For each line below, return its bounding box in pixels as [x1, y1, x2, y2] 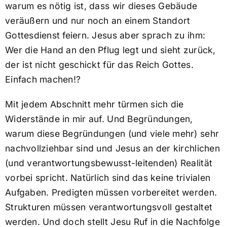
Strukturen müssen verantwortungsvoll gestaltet [5, 202, 213, 213]
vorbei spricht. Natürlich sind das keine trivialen [5, 172, 211, 183]
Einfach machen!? [5, 74, 81, 85]
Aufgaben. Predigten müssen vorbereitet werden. [5, 187, 217, 198]
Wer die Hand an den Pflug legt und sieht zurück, [5, 45, 216, 56]
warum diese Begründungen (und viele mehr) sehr [5, 128, 219, 139]
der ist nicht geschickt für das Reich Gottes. [5, 59, 194, 70]
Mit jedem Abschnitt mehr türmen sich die [5, 99, 184, 110]
